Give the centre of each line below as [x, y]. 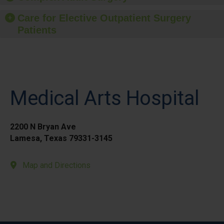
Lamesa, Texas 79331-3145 [61, 138]
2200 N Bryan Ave [43, 127]
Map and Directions [56, 165]
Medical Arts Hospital [105, 98]
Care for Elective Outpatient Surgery [104, 18]
